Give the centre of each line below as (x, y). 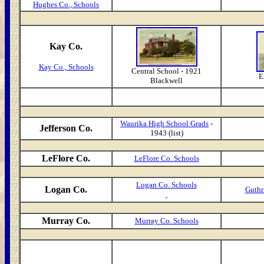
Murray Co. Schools (166, 221)
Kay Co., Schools (66, 67)
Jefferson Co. (66, 128)
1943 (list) (166, 133)
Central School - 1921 (166, 71)
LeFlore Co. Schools (166, 158)
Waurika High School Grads (164, 123)
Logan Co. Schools (166, 185)
